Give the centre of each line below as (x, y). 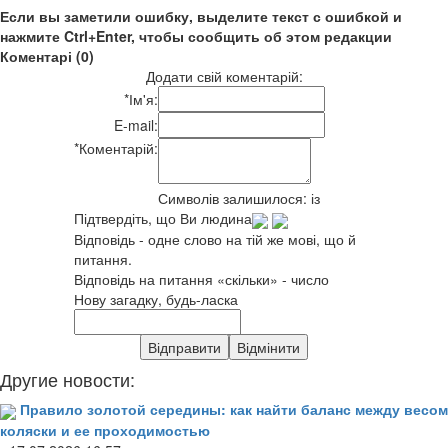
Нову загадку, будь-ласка (156, 298)
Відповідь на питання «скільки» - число (201, 278)
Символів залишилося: (234, 198)
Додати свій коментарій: (224, 76)
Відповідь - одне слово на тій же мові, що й (215, 238)
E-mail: (136, 125)
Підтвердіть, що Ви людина (163, 218)
